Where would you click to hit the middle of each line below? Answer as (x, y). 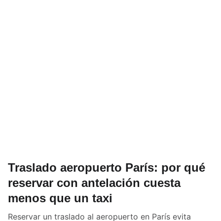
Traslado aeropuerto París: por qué (107, 167)
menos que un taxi (60, 198)
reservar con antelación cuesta (94, 183)
